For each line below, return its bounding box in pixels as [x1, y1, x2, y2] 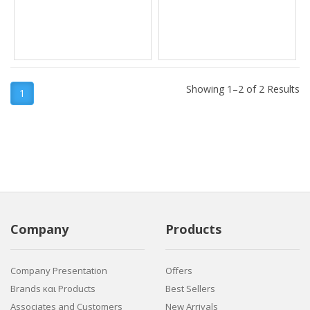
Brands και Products [10, 282, 95, 295]
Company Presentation [10, 264, 107, 277]
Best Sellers [165, 282, 215, 295]
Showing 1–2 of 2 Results [186, 82, 300, 95]
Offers [165, 264, 192, 277]
